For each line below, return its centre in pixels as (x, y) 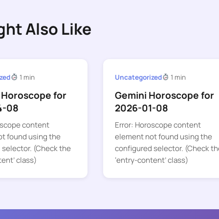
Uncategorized (138, 77)
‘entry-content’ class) (151, 160)
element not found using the (163, 137)
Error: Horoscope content (158, 125)
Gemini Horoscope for (164, 96)
